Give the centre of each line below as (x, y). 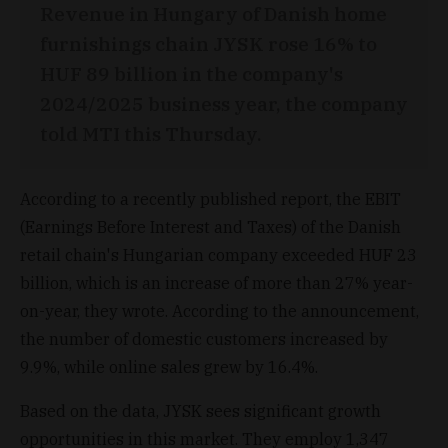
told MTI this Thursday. (151, 133)
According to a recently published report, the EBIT (210, 198)
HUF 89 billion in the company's (191, 73)
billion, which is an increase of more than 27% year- (216, 282)
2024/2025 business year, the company (224, 103)
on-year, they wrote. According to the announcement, (219, 310)
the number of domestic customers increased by (204, 338)
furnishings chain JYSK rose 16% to (208, 43)
